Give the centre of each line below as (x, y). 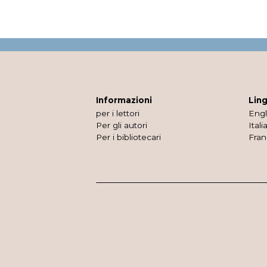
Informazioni (124, 100)
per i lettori (118, 114)
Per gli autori (122, 125)
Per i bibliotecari (129, 137)
